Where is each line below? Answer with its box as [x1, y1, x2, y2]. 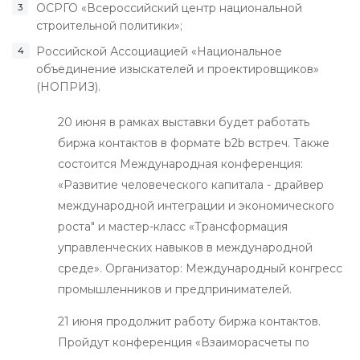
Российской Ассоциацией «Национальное [36, 43, 282, 59]
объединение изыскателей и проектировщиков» [36, 61, 319, 76]
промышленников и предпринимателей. [57, 281, 292, 297]
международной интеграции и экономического [57, 198, 334, 213]
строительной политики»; [36, 18, 182, 33]
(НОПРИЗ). [36, 79, 100, 94]
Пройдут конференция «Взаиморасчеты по [57, 334, 309, 350]
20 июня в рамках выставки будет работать [57, 114, 309, 129]
